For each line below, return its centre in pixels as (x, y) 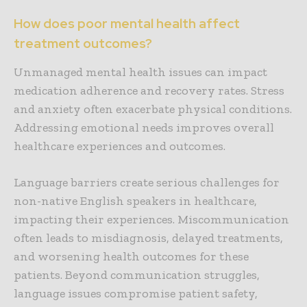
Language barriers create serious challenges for (147, 183)
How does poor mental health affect (127, 24)
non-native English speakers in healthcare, (135, 201)
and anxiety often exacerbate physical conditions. (153, 109)
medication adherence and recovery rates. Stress (149, 91)
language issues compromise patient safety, (136, 294)
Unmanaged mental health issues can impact (140, 72)
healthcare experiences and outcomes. (120, 146)
